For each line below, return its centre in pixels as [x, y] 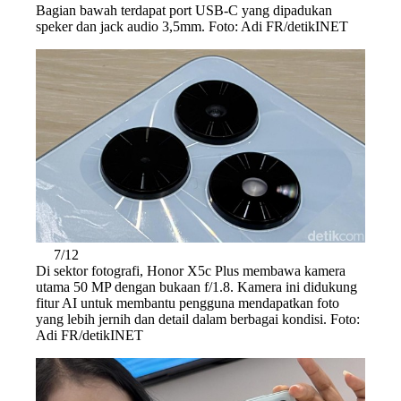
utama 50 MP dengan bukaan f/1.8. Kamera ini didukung [196, 286]
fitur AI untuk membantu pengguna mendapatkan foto [188, 303]
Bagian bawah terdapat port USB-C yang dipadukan [184, 10]
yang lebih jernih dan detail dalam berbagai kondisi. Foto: [198, 319]
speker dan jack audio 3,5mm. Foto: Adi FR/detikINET [192, 26]
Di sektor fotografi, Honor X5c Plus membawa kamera [191, 270]
